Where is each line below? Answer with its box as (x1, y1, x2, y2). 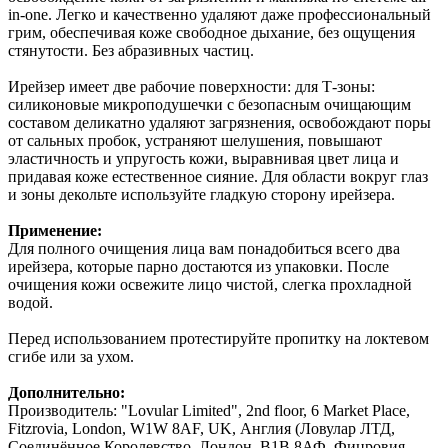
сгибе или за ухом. (8, 347, 134, 365)
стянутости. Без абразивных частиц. (8, 41, 258, 59)
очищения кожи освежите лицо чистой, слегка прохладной (8, 275, 412, 293)
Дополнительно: (8, 383, 125, 401)
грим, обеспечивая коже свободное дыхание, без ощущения (8, 23, 415, 41)
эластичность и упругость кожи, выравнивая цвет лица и (8, 149, 399, 167)
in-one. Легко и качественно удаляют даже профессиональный (8, 5, 431, 23)
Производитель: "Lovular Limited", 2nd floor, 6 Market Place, (8, 401, 410, 419)
